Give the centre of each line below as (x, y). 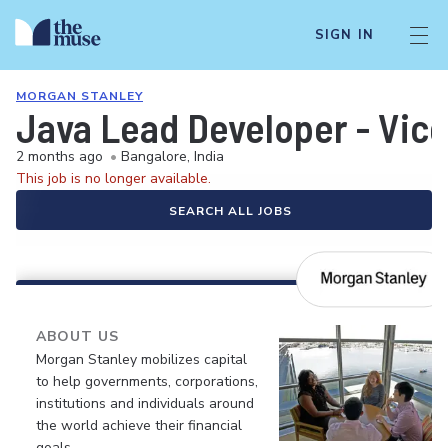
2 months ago (59, 156)
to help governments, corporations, (147, 381)
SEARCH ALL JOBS (230, 211)
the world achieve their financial (139, 425)
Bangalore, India (172, 156)
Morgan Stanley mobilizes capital (141, 359)
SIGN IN (344, 35)
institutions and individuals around (145, 403)
